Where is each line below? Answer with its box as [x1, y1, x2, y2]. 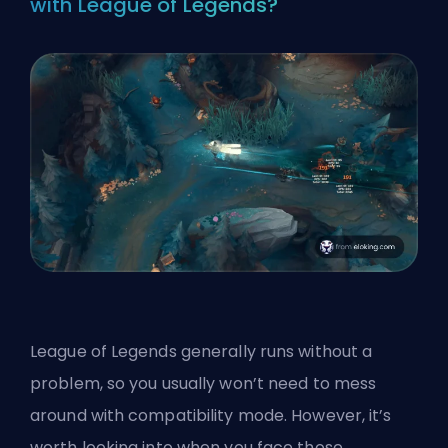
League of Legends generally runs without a [30, 339, 373, 363]
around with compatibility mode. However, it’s [30, 403, 392, 427]
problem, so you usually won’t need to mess [30, 371, 377, 395]
